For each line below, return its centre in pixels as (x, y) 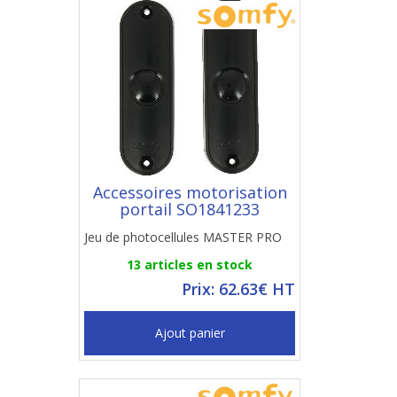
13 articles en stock (190, 265)
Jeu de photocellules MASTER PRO (183, 237)
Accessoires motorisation (190, 192)
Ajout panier (190, 333)
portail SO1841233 (190, 209)
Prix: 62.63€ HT (238, 289)
